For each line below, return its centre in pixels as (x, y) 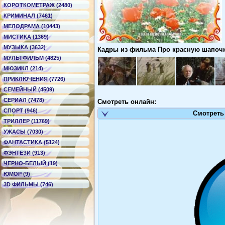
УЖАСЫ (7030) (23, 132)
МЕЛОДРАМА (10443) (32, 26)
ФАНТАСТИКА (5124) (32, 142)
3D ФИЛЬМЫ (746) (28, 184)
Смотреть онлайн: (127, 102)
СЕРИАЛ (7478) (24, 100)
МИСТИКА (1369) (26, 37)
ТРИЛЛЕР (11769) (27, 121)
